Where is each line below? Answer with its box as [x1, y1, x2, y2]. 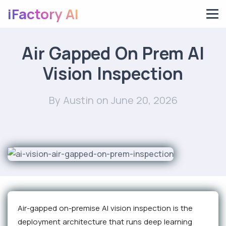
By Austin [48, 93, 94, 107]
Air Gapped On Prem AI [22, 41, 204, 65]
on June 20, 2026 [93, 93, 178, 107]
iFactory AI [8, 5, 79, 23]
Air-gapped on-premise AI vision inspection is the [18, 203, 193, 214]
